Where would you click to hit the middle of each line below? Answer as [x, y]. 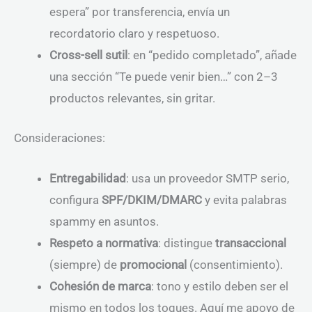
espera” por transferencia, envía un [140, 12]
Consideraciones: [60, 138]
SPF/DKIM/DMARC [152, 200]
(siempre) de [85, 264]
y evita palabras [244, 200]
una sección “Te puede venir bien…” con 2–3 [164, 77]
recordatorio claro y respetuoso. [134, 33]
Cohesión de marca [100, 286]
